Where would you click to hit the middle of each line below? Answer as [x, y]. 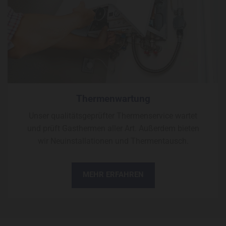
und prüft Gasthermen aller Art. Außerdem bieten [113, 128]
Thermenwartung [113, 98]
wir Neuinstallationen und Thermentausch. [113, 141]
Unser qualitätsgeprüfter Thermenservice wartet [113, 116]
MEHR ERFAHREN [113, 174]
